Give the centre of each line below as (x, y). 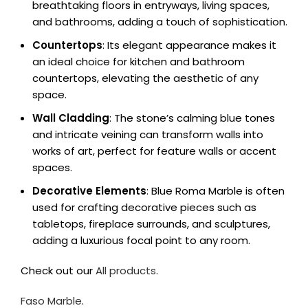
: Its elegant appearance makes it (189, 45)
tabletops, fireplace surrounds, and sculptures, (151, 224)
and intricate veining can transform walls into (148, 134)
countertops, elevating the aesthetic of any (145, 78)
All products (126, 271)
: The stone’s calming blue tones (192, 118)
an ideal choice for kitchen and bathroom (139, 62)
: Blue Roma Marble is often (216, 191)
